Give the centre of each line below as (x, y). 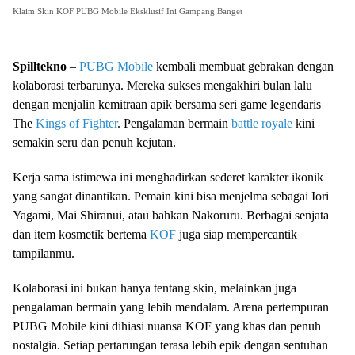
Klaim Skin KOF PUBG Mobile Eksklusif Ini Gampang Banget (128, 11)
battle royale (262, 124)
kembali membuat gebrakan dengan (243, 67)
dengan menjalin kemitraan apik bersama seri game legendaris (167, 105)
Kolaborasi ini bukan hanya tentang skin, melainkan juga (155, 288)
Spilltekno (40, 67)
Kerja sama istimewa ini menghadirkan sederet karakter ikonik (168, 177)
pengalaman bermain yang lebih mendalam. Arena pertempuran (171, 307)
